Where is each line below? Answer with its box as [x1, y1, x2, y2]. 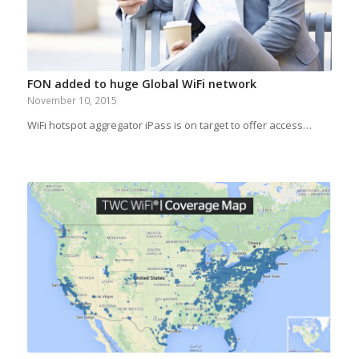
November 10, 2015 [26, 94, 117, 107]
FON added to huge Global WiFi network [26, 76, 256, 92]
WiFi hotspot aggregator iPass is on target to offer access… [26, 118, 312, 133]
